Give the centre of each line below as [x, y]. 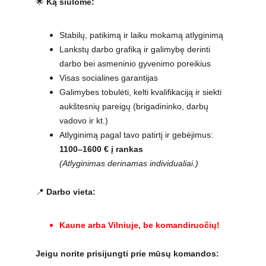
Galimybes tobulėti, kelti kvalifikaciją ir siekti [142, 92]
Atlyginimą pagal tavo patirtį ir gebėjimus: [137, 135]
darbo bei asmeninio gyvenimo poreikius [135, 64]
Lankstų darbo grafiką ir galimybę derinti [136, 49]
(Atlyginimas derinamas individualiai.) [129, 163]
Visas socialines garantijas [109, 78]
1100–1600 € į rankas [101, 149]
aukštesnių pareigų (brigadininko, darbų [135, 106]
